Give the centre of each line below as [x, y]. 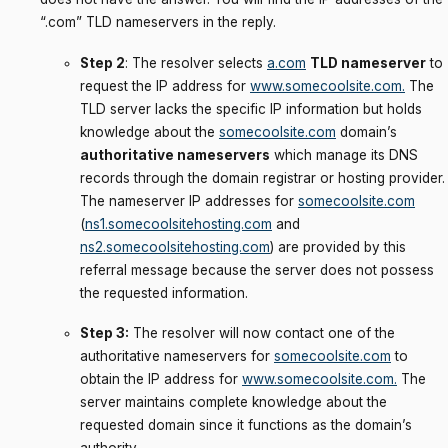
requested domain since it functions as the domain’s [246, 425]
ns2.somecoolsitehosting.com [175, 246]
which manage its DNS [344, 154]
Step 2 [102, 62]
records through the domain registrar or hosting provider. [262, 177]
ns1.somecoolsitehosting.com [178, 223]
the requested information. [164, 292]
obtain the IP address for [161, 379]
